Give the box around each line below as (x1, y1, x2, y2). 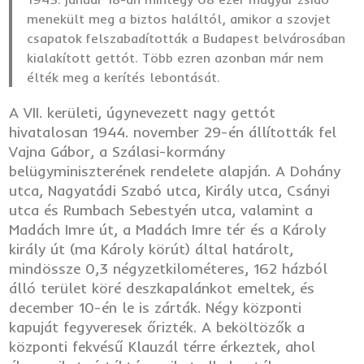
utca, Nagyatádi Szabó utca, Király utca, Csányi (9, 180, 331, 200)
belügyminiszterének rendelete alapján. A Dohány (9, 161, 341, 180)
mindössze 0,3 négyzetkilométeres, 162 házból (9, 258, 328, 278)
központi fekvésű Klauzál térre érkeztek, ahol (9, 336, 316, 356)
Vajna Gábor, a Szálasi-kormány (9, 141, 226, 161)
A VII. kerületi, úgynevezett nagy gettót (9, 102, 276, 122)
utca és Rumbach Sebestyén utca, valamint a (9, 200, 314, 219)
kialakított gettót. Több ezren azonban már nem (27, 49, 324, 66)
